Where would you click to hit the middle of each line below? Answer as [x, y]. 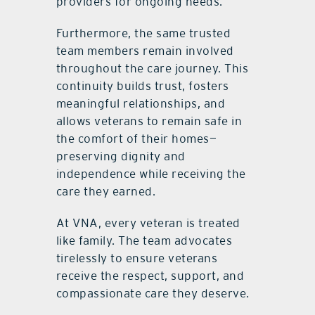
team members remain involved [145, 51]
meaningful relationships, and [141, 104]
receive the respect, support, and [150, 276]
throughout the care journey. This [152, 69]
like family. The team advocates [144, 241]
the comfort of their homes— [136, 139]
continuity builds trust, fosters [142, 86]
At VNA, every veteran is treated [148, 223]
